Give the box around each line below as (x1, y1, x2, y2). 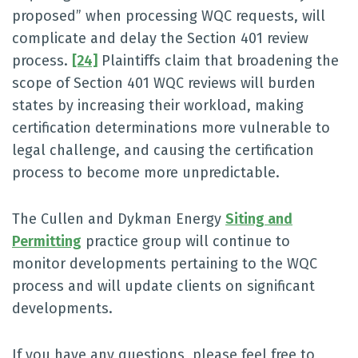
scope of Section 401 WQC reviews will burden (12, 74, 316, 92)
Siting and (225, 210, 292, 228)
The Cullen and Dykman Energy (12, 210, 225, 228)
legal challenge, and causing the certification (12, 141, 314, 159)
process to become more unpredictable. (12, 164, 280, 181)
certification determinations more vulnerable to (12, 119, 330, 137)
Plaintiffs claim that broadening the (97, 52, 339, 70)
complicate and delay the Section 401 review (12, 30, 308, 47)
